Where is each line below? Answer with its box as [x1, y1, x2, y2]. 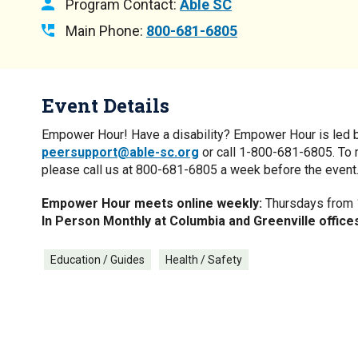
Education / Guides [50, 253, 145, 266]
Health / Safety [165, 253, 242, 266]
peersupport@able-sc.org [42, 145, 199, 160]
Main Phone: [66, 22, 143, 39]
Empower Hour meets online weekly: [42, 196, 262, 211]
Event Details [42, 93, 169, 118]
